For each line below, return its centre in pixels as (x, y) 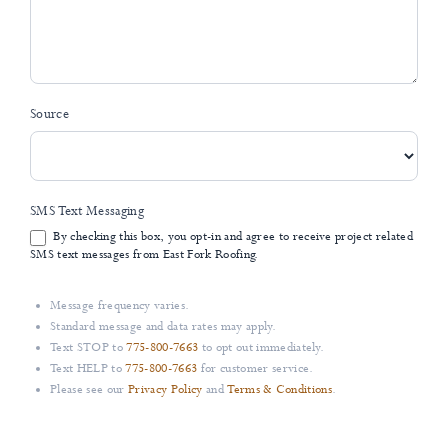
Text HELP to (88, 369)
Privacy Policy (165, 390)
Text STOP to (88, 348)
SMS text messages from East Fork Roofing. (144, 255)
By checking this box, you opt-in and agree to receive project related (232, 237)
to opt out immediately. (261, 348)
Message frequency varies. (120, 306)
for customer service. (255, 369)
